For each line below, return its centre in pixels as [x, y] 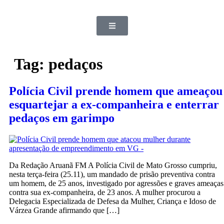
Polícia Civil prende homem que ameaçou [116, 91]
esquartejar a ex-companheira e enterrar [114, 104]
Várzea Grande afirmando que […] [64, 210]
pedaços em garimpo [62, 118]
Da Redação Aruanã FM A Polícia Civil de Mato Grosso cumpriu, [113, 165]
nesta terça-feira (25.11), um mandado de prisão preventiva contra [112, 174]
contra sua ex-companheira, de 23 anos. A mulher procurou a [105, 192]
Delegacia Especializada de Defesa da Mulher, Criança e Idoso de [112, 201]
